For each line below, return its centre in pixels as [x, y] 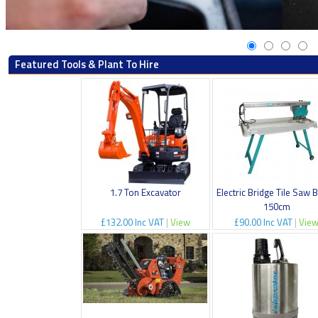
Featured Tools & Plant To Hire [87, 64]
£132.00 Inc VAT [133, 222]
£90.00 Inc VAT [265, 222]
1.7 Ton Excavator [145, 192]
